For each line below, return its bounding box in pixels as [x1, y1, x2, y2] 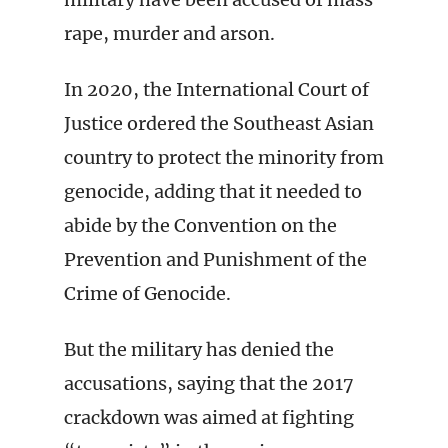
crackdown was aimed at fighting [64, 406, 354, 429]
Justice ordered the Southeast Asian [64, 112, 374, 135]
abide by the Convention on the [64, 214, 337, 237]
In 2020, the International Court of [64, 78, 369, 101]
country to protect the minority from [64, 146, 384, 169]
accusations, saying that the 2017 [64, 372, 354, 395]
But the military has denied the [64, 338, 334, 361]
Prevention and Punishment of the [64, 248, 367, 271]
